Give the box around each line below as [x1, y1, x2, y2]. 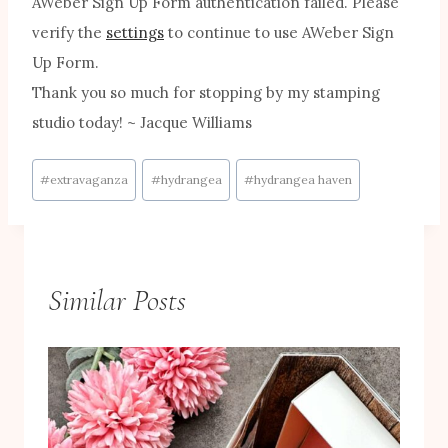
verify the [32, 23, 106, 43]
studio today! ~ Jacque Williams [32, 113, 252, 133]
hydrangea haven [253, 172, 352, 188]
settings [106, 23, 164, 43]
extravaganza [50, 172, 129, 188]
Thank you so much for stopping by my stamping [32, 83, 380, 103]
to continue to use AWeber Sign [164, 23, 394, 43]
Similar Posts [48, 281, 186, 319]
